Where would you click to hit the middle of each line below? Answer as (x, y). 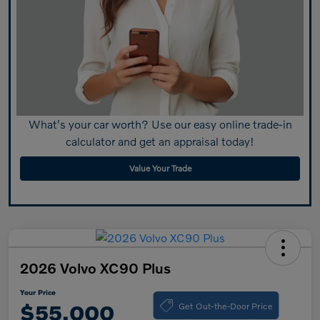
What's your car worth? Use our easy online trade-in (160, 124)
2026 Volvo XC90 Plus (95, 267)
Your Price (38, 292)
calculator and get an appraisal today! (160, 141)
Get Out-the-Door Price (226, 305)
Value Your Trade (160, 168)
